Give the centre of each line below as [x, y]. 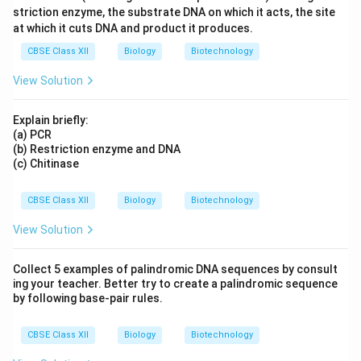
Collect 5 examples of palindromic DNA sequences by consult [175, 269]
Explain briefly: [51, 120]
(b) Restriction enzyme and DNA [97, 149]
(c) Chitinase [46, 164]
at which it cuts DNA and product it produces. [133, 28]
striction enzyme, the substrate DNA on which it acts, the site [174, 12]
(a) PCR [32, 135]
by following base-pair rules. [88, 298]
